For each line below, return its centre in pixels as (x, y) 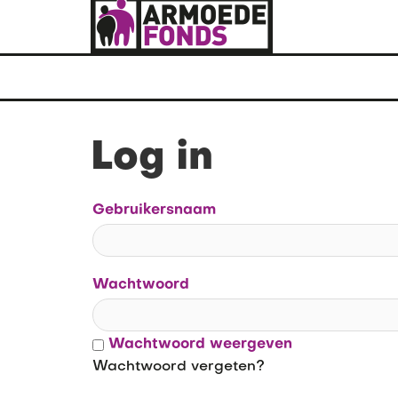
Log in (152, 159)
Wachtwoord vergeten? (179, 366)
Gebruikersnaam (154, 210)
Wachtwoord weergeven (200, 345)
